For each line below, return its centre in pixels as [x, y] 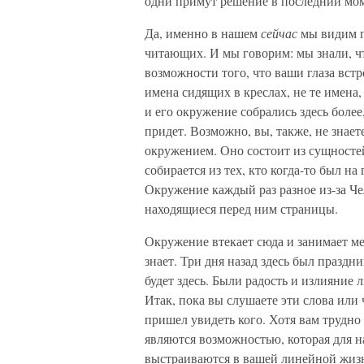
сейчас [281, 33]
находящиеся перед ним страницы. [241, 208]
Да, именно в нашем [203, 33]
